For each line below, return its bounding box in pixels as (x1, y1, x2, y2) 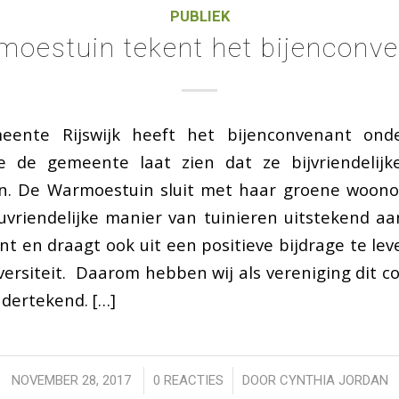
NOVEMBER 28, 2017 (11, 372, 131, 389)
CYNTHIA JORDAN (279, 372, 388, 389)
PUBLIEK (169, 8, 230, 26)
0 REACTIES (152, 372, 224, 389)
